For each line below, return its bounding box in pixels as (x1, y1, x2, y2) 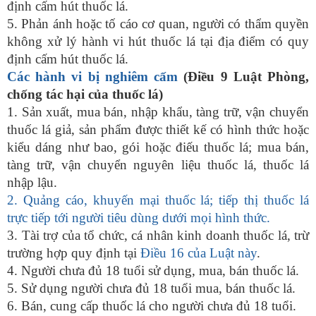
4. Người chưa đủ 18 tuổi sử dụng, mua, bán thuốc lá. (7, 263, 299, 279)
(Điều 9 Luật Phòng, (178, 69, 310, 85)
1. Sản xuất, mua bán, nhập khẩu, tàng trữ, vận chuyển (7, 104, 309, 120)
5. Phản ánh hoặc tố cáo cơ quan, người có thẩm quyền (7, 16, 309, 32)
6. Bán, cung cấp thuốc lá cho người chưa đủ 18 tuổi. (7, 298, 296, 314)
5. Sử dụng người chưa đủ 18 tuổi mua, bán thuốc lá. (7, 281, 296, 296)
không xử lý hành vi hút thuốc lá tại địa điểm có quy (7, 34, 309, 49)
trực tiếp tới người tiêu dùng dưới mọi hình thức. (7, 210, 270, 226)
